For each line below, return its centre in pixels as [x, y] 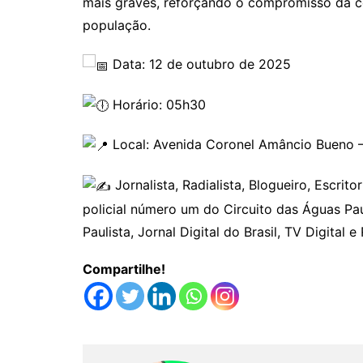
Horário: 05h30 [157, 104]
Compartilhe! [124, 269]
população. [117, 25]
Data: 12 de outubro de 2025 [200, 64]
